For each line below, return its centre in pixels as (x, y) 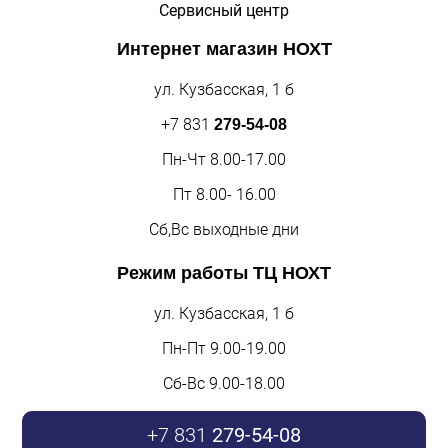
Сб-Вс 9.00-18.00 (224, 383)
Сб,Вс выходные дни (224, 229)
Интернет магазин (199, 48)
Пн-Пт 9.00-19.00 (224, 348)
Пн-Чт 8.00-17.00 (224, 159)
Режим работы (185, 272)
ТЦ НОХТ (292, 272)
